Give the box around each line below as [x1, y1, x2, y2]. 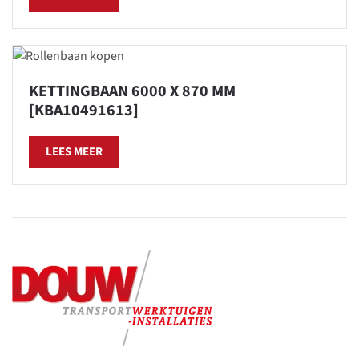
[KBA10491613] [29, 99, 139, 123]
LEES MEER [46, 143, 103, 161]
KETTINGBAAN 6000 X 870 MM [29, 80, 236, 103]
